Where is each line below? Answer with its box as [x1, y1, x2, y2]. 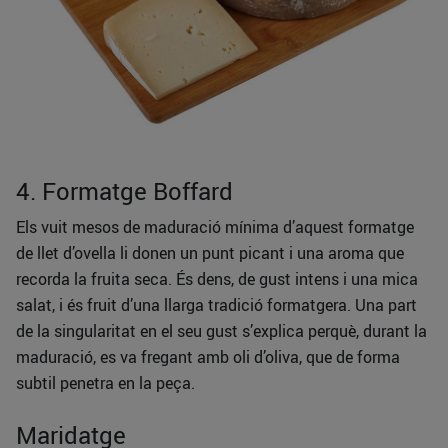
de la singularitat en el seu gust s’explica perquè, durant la [16, 320, 427, 343]
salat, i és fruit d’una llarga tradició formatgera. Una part [16, 294, 417, 317]
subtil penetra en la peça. [16, 372, 195, 395]
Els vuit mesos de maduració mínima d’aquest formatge [16, 216, 414, 239]
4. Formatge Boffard [16, 175, 233, 208]
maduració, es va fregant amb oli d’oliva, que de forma [16, 346, 400, 369]
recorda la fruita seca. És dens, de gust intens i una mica [16, 268, 418, 291]
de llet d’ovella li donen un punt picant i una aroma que [16, 242, 404, 265]
